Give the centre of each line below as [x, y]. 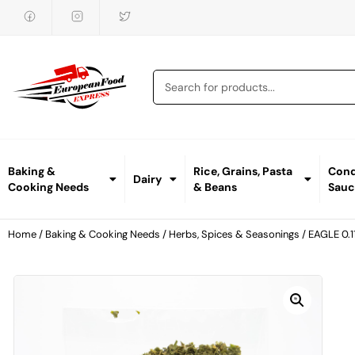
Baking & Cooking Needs [103, 235]
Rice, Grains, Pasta [243, 172]
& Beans [216, 187]
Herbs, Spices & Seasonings [234, 235]
